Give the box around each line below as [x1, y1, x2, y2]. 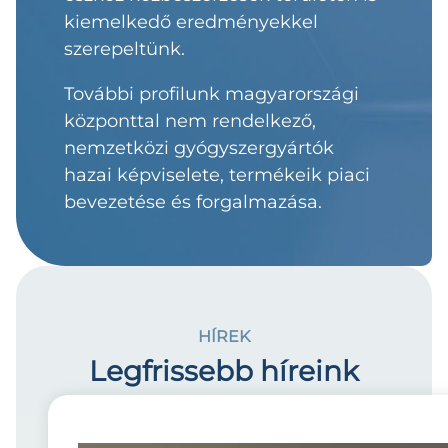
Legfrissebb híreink [89, 354, 359, 389]
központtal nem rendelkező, [64, 110, 316, 133]
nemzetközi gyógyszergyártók [64, 137, 334, 160]
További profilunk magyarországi [64, 83, 359, 106]
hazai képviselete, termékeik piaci [64, 164, 370, 187]
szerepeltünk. [64, 38, 190, 61]
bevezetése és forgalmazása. [64, 191, 327, 214]
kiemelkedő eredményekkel [64, 11, 318, 34]
